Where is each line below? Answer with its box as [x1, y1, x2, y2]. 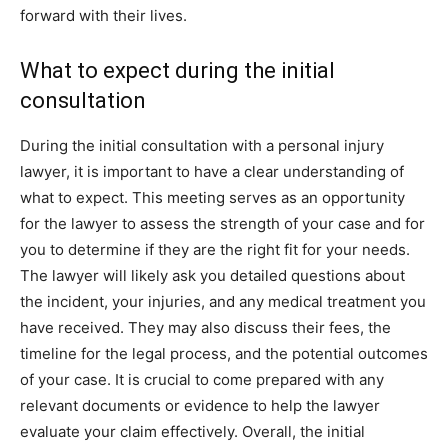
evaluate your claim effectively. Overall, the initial [20, 422, 365, 441]
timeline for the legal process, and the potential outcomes [20, 344, 428, 363]
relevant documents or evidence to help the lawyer [20, 396, 380, 415]
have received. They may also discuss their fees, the [20, 318, 391, 337]
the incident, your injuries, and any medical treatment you [20, 292, 426, 311]
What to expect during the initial [20, 58, 335, 83]
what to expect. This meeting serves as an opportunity [20, 188, 405, 207]
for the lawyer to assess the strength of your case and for [20, 214, 425, 233]
